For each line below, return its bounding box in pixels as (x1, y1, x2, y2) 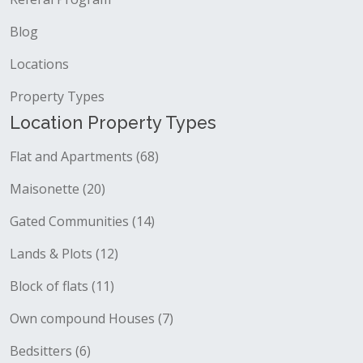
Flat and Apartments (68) (10, 147, 159, 165)
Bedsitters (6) (10, 342, 91, 360)
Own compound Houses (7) (10, 310, 173, 327)
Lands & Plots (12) (10, 245, 118, 263)
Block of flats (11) (10, 277, 114, 295)
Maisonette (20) (10, 180, 105, 198)
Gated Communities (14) (10, 212, 155, 230)
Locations (10, 55, 69, 73)
